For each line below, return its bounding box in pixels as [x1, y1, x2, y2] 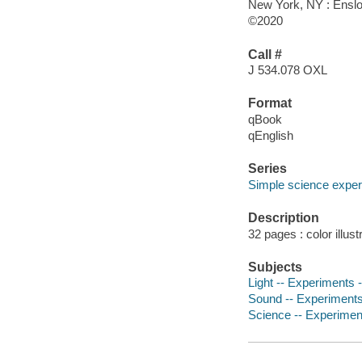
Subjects [247, 259, 302, 274]
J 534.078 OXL [247, 63, 327, 78]
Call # [247, 47, 282, 61]
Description [247, 211, 319, 225]
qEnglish [247, 128, 293, 142]
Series [247, 162, 287, 176]
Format [247, 96, 292, 111]
